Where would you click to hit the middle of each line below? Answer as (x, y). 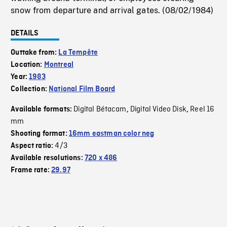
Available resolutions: (48, 158)
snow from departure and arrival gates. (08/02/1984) (112, 11)
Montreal (59, 65)
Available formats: (42, 110)
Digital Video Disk (158, 110)
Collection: (30, 89)
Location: (27, 65)
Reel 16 (202, 110)
